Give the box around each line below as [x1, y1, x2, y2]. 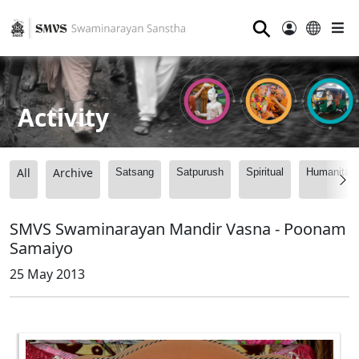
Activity [18, 100, 110, 134]
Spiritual [246, 166, 284, 179]
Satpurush [176, 166, 224, 179]
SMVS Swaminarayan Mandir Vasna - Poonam [10, 218, 346, 240]
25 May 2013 [10, 265, 85, 284]
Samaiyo [10, 237, 73, 260]
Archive [53, 165, 93, 181]
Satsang [115, 166, 154, 179]
